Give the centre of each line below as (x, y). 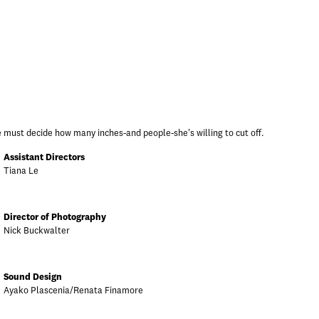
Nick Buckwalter (37, 231)
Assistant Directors (44, 158)
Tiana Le (21, 171)
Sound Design (33, 277)
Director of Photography (55, 218)
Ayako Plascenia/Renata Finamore (73, 291)
